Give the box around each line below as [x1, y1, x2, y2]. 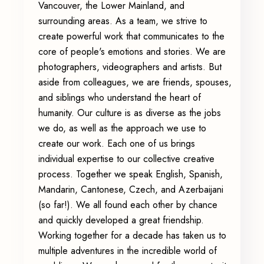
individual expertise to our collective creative [38, 152, 214, 166]
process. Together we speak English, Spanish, [38, 167, 223, 181]
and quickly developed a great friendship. [38, 213, 204, 227]
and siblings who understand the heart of [38, 91, 201, 104]
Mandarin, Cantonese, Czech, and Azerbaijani [38, 183, 223, 196]
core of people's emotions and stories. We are [38, 45, 226, 58]
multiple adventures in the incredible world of [38, 244, 217, 258]
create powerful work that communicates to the [38, 29, 225, 43]
